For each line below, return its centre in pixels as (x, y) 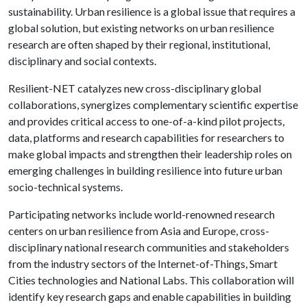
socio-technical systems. (65, 187)
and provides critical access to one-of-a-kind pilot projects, (146, 121)
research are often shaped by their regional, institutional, (139, 44)
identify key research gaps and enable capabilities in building (150, 296)
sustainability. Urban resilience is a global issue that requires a (152, 11)
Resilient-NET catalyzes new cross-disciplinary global (135, 88)
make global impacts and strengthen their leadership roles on (150, 154)
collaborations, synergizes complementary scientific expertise (153, 105)
